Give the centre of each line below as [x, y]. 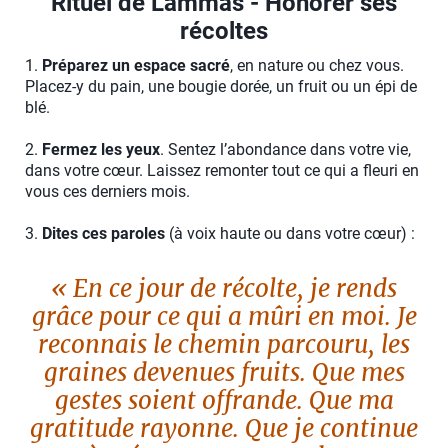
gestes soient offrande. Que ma [224, 401]
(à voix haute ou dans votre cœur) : [290, 234]
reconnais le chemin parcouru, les [224, 345]
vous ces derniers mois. [107, 192]
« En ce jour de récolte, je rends [224, 289]
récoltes [224, 31]
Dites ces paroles [103, 234]
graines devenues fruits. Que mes [224, 373]
